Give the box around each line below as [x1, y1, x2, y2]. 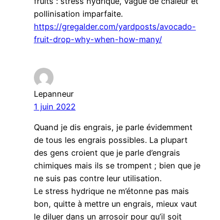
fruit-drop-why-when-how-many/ [33, 34, 162, 44]
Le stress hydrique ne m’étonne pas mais [33, 186, 189, 196]
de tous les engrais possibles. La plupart [33, 135, 188, 145]
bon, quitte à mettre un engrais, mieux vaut [33, 199, 197, 209]
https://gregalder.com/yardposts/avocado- [33, 21, 196, 31]
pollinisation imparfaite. [33, 8, 123, 19]
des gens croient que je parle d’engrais [33, 148, 180, 158]
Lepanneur [33, 88, 74, 99]
